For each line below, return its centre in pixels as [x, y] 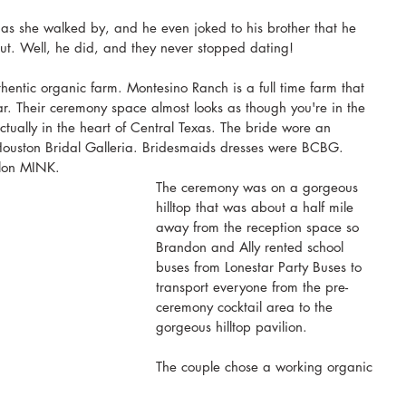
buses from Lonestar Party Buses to [261, 267]
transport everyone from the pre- [252, 287]
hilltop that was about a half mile [257, 208]
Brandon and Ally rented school [252, 247]
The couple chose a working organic [266, 367]
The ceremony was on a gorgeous [259, 188]
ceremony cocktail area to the [246, 307]
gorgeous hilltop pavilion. [234, 327]
